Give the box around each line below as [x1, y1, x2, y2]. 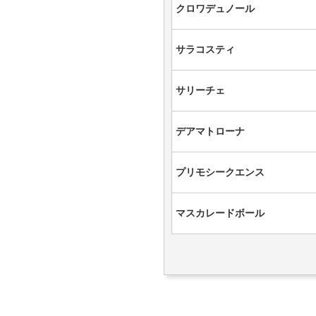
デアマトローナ [176, 126, 245, 137]
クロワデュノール [176, 3, 255, 14]
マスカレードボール [176, 207, 265, 219]
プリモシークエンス [176, 166, 265, 178]
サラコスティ [176, 44, 235, 55]
